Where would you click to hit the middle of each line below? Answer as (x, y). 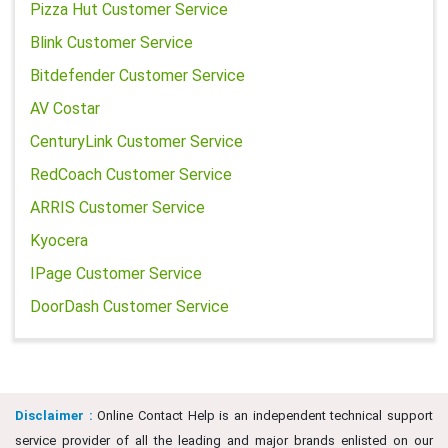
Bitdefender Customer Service (137, 75)
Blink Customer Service (111, 42)
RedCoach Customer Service (131, 174)
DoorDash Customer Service (129, 306)
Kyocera (59, 240)
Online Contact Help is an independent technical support (263, 415)
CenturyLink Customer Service (136, 141)
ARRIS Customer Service (117, 207)
